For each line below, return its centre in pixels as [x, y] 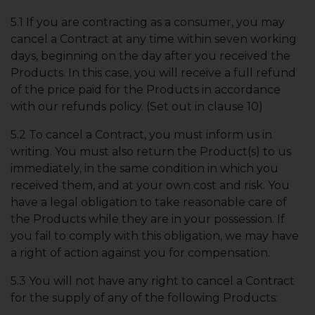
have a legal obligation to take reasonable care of [149, 202]
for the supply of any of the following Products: [144, 298]
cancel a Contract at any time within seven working [154, 39]
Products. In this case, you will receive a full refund [153, 73]
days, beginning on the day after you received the [150, 56]
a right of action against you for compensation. [140, 253]
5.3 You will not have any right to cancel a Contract [153, 281]
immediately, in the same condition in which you [144, 168]
